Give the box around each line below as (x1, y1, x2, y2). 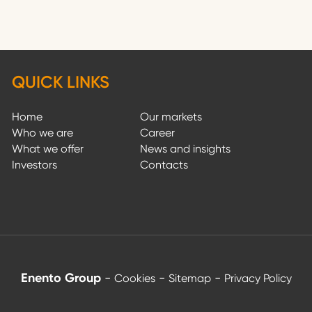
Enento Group (20, 270, 104, 286)
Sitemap (168, 272, 211, 286)
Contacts (140, 158, 189, 172)
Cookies (114, 272, 155, 286)
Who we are (12, 126, 74, 140)
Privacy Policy (224, 272, 292, 286)
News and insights (140, 142, 231, 156)
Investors (12, 158, 58, 172)
